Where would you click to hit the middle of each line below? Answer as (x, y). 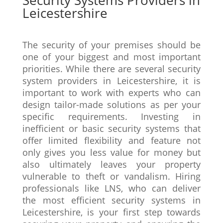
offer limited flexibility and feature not (111, 140)
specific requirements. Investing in (111, 116)
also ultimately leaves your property (111, 164)
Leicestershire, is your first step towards (111, 212)
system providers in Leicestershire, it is (111, 81)
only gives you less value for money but (111, 152)
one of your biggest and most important (111, 57)
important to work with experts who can (111, 93)
